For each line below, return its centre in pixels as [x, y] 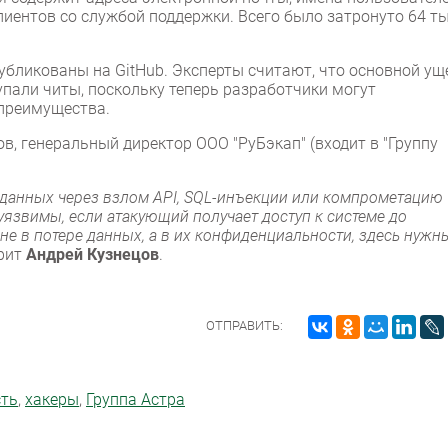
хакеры [52, 400]
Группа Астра [135, 400]
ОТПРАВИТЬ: [245, 326]
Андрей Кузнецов [92, 255]
